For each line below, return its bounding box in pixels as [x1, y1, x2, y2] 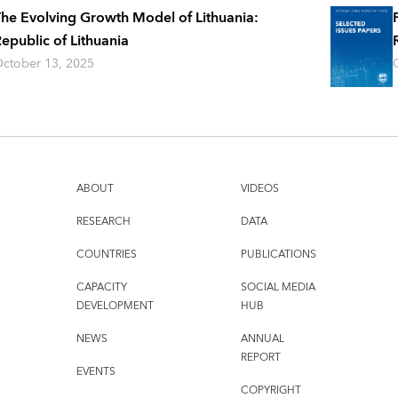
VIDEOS [240, 179, 279, 199]
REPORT [240, 348, 281, 368]
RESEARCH [76, 212, 131, 232]
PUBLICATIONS [240, 245, 316, 265]
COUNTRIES [76, 245, 137, 265]
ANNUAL [240, 330, 284, 349]
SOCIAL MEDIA [240, 278, 315, 298]
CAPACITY [76, 278, 127, 298]
